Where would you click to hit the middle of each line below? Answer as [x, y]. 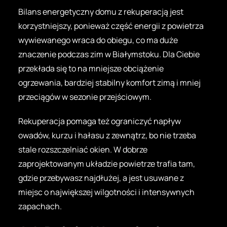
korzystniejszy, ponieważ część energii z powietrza [111, 26]
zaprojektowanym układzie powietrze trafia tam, [107, 163]
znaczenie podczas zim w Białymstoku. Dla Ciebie [109, 54]
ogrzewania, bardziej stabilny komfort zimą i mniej [109, 82]
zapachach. [40, 206]
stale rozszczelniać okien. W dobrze [83, 149]
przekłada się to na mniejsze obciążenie [91, 68]
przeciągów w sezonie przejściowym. [85, 97]
